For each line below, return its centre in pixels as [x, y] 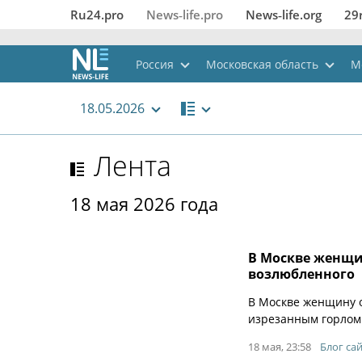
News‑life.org [284, 15]
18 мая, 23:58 [280, 347]
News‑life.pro [185, 15]
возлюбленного [301, 274]
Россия [155, 64]
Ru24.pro [97, 15]
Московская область [262, 64]
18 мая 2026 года [144, 204]
